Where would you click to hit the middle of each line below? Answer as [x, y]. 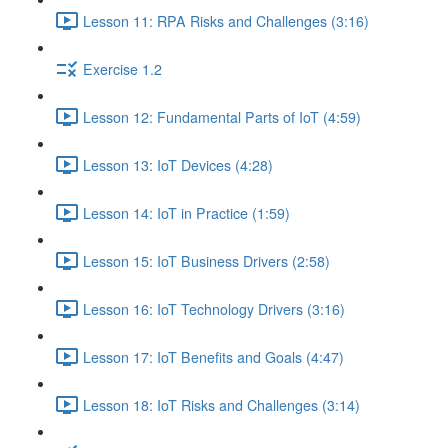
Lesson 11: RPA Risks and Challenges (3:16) [226, 20]
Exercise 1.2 [122, 68]
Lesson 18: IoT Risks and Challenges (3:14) [221, 404]
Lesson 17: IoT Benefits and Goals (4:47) [213, 356]
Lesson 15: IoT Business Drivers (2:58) [206, 260]
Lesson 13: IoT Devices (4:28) [178, 164]
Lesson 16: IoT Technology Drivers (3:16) [214, 308]
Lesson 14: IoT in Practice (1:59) [186, 212]
